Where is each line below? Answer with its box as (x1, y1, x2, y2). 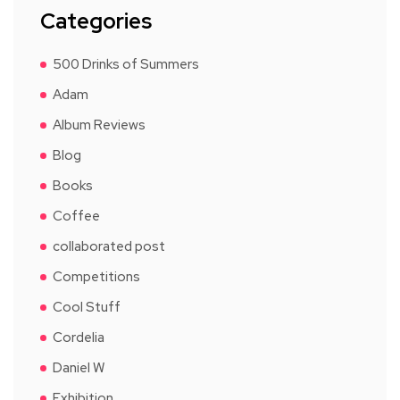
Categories (40, 6, 152, 35)
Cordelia (53, 328, 104, 346)
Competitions (53, 267, 140, 286)
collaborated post (53, 237, 165, 255)
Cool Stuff (53, 297, 121, 316)
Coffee (53, 206, 100, 225)
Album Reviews (53, 115, 146, 134)
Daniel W (53, 358, 104, 377)
